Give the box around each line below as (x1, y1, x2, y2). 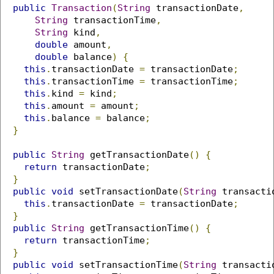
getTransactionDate (84, 149, 189, 160)
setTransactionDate (73, 186, 178, 197)
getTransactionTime (84, 223, 189, 234)
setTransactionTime (73, 259, 178, 270)
